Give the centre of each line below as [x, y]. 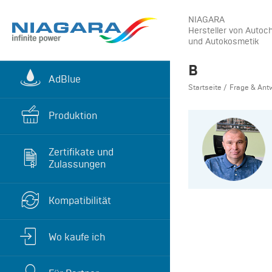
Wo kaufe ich [77, 237]
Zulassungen [77, 164]
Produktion [73, 115]
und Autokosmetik [223, 41]
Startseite [205, 87]
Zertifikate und [81, 152]
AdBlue [65, 79]
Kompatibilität [80, 200]
